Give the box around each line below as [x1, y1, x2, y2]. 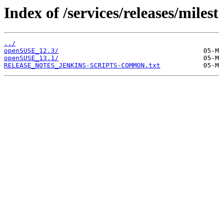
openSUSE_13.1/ [4, 54, 59, 62]
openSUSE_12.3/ [4, 47, 59, 55]
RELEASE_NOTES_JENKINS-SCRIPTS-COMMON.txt [4, 62, 160, 69]
